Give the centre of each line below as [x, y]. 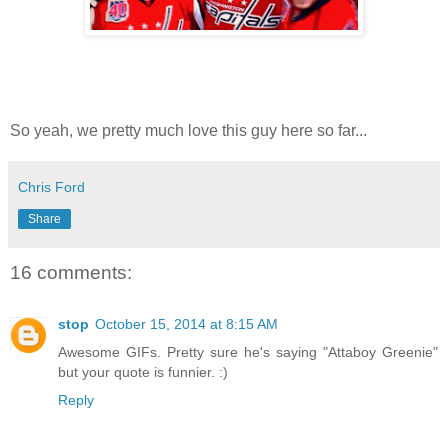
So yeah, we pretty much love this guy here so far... [188, 130]
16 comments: [71, 272]
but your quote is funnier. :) [143, 372]
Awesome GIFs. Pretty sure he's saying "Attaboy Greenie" [248, 352]
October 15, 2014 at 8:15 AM [186, 324]
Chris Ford [51, 186]
